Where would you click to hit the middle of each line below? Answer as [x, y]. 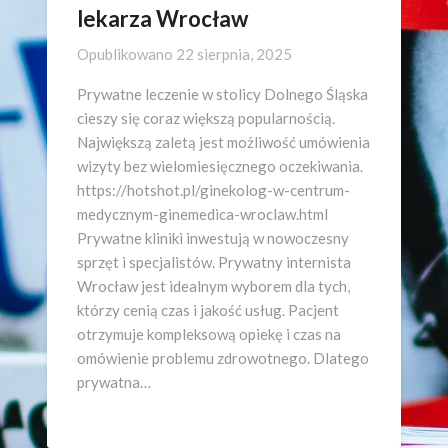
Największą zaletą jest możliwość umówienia [223, 142]
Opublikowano [126, 54]
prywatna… [114, 382]
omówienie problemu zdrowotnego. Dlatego [223, 358]
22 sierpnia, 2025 [234, 54]
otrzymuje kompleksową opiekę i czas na [209, 334]
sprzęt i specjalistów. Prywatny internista [214, 262]
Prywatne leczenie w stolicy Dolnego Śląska [222, 94]
